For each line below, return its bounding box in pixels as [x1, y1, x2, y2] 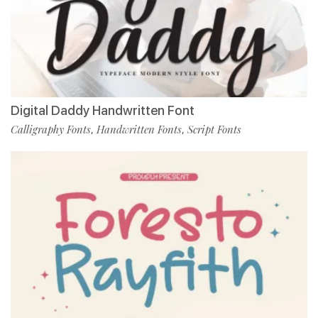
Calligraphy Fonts [11, 121, 91, 136]
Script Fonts [187, 121, 241, 136]
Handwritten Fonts [97, 121, 182, 136]
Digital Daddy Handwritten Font [11, 102, 194, 118]
